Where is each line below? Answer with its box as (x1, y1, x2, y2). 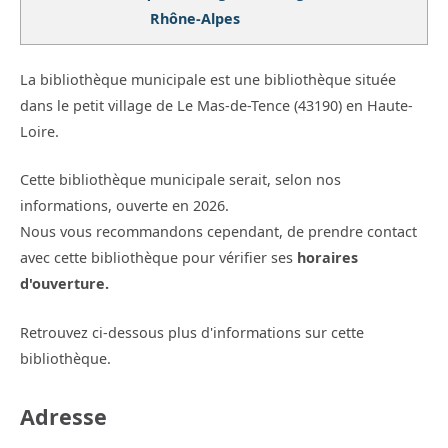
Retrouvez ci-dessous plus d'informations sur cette (20, 322, 364, 342)
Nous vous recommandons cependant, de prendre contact (20, 222, 417, 242)
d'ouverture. (20, 274, 109, 294)
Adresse (20, 401, 107, 431)
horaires (297, 248, 358, 268)
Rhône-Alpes (149, 9, 240, 28)
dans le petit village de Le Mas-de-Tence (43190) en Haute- (20, 96, 413, 116)
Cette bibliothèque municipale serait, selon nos (20, 170, 341, 190)
